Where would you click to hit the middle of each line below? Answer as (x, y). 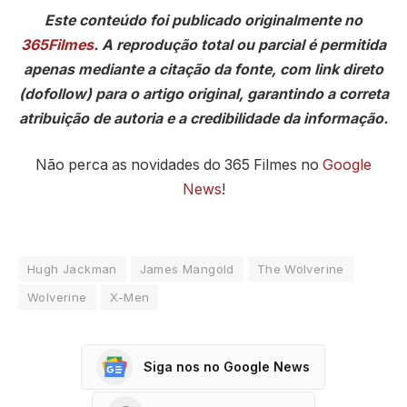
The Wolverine (300, 268)
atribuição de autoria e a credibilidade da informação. (203, 118)
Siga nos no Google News (226, 367)
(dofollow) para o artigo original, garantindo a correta (203, 94)
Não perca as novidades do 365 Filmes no (179, 165)
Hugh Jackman (72, 268)
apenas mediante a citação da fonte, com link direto (203, 69)
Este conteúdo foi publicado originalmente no (203, 20)
